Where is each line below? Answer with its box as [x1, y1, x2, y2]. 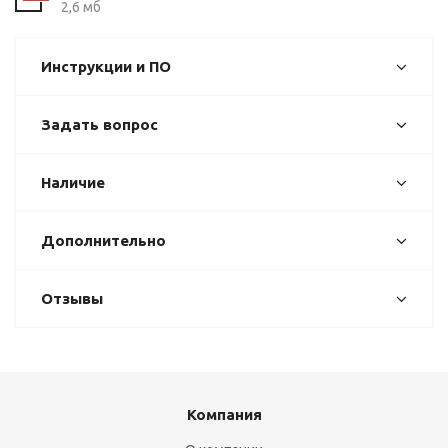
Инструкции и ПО [41, 58, 171, 75]
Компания [186, 406, 262, 423]
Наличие [41, 174, 105, 191]
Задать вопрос [41, 116, 158, 133]
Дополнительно [41, 232, 166, 249]
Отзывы [41, 290, 103, 307]
